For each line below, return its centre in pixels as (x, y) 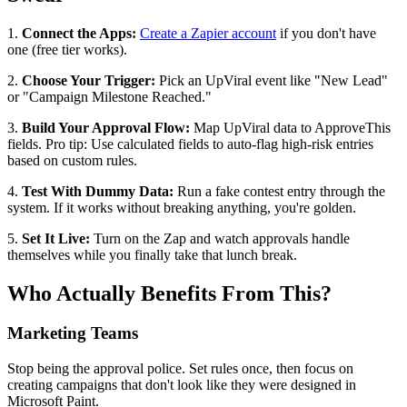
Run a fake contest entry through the (279, 191)
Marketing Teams (73, 333)
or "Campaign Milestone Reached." (109, 96)
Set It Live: (56, 238)
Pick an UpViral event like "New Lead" (272, 80)
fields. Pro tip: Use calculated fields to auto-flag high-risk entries (190, 144)
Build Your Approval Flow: (106, 127)
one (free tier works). (67, 49)
